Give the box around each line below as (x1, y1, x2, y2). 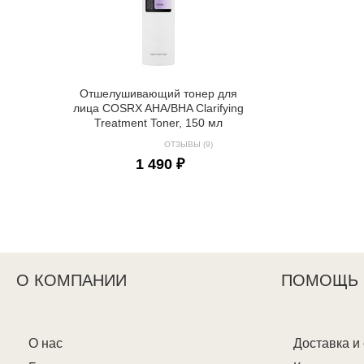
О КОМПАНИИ (16, 271, 127, 290)
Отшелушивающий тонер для (79, 87, 237, 101)
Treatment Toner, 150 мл (93, 116, 223, 130)
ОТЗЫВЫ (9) (164, 140, 214, 149)
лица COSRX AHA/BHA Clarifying (72, 102, 244, 115)
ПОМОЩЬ (281, 271, 358, 290)
